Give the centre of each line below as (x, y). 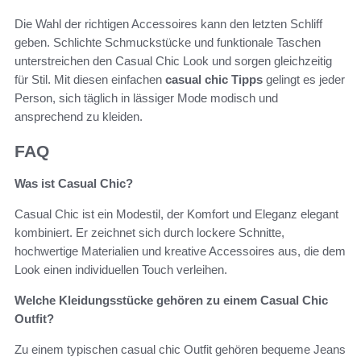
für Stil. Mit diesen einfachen (90, 79)
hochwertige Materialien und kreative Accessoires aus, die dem (180, 251)
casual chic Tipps (214, 79)
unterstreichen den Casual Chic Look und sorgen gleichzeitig (173, 60)
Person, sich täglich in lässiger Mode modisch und (146, 98)
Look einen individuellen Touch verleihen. (121, 270)
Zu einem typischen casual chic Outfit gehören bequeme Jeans (180, 350)
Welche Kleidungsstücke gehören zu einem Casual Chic (171, 301)
